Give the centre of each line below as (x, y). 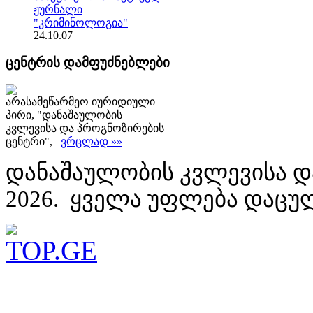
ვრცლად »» (92, 141)
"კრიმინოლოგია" (81, 23)
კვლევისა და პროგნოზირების (85, 128)
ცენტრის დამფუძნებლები (88, 62)
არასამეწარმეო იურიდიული (80, 101)
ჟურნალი (58, 10)
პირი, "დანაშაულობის (64, 115)
